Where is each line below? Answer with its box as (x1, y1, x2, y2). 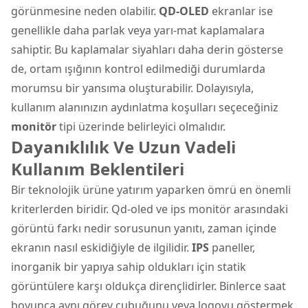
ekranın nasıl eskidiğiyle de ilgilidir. (11, 239, 192, 255)
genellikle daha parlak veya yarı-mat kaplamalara (11, 22, 265, 38)
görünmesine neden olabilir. (11, 3, 159, 19)
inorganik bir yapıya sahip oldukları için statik (11, 258, 246, 274)
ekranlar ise (209, 3, 273, 19)
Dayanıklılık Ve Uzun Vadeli (11, 135, 236, 158)
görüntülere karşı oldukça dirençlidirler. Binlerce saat (11, 278, 286, 294)
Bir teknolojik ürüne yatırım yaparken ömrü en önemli (11, 181, 291, 197)
